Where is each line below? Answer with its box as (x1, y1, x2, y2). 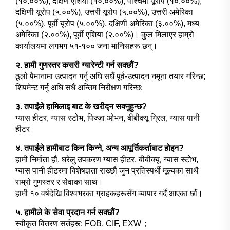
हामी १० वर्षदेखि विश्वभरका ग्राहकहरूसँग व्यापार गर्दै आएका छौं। (15, 188, 203, 198)
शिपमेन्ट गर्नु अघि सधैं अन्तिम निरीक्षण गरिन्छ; (15, 83, 143, 92)
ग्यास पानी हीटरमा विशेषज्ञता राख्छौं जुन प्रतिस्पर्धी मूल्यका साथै (15, 166, 199, 175)
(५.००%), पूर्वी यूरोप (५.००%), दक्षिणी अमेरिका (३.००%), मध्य (15, 18, 199, 28)
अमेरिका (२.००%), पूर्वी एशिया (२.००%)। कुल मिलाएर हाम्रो (15, 30, 194, 39)
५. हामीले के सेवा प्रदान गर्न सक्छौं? (15, 207, 120, 217)
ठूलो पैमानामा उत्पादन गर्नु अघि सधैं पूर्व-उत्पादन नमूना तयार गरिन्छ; (15, 71, 205, 81)
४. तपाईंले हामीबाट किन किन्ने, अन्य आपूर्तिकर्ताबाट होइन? (15, 143, 184, 152)
